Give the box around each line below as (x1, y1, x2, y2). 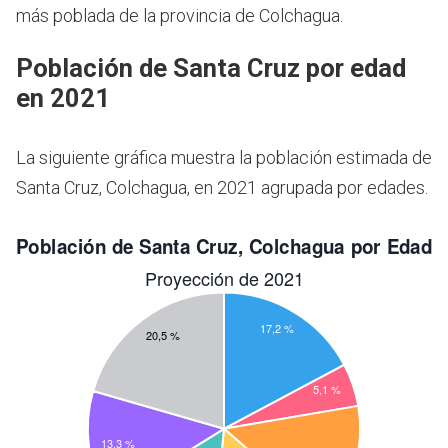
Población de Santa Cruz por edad (16, 53, 406, 84)
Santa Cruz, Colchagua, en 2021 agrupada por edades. (16, 177, 428, 199)
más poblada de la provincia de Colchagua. (16, 4, 343, 26)
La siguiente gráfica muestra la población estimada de (16, 147, 432, 169)
